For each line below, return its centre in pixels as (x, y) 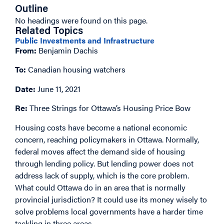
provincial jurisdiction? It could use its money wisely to (111, 199)
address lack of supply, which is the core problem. (102, 175)
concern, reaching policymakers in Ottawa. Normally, (107, 139)
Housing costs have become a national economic (101, 127)
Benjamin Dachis (67, 50)
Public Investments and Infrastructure (85, 40)
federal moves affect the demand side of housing (100, 151)
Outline (31, 9)
